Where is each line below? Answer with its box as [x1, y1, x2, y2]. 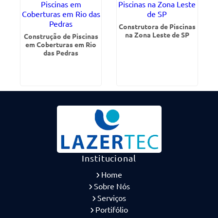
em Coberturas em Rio [25, 40, 97, 49]
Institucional [81, 153, 137, 163]
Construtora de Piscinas [118, 22, 196, 31]
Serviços [97, 193, 126, 202]
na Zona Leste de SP [125, 30, 189, 39]
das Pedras [43, 48, 79, 57]
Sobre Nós [93, 181, 130, 191]
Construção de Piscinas [23, 32, 98, 40]
